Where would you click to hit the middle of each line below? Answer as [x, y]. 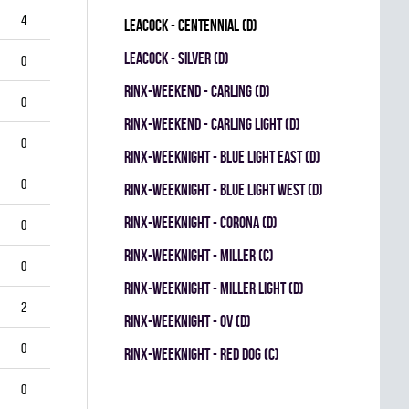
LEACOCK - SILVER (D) [177, 58]
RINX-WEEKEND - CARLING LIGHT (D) [212, 124]
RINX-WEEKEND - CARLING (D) [197, 91]
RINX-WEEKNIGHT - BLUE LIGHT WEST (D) [224, 189]
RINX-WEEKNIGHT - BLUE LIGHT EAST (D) [222, 157]
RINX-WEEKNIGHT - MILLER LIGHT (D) [214, 288]
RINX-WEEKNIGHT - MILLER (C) [199, 255]
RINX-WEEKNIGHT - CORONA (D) [201, 222]
